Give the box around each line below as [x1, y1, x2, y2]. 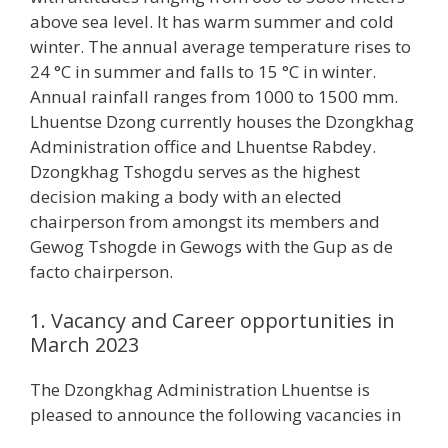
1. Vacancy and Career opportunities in [30, 307, 395, 335]
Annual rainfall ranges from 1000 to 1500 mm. [30, 84, 398, 108]
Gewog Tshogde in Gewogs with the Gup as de [30, 234, 393, 258]
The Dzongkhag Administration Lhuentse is [30, 378, 370, 402]
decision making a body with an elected [30, 184, 342, 208]
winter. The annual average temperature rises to [30, 34, 411, 58]
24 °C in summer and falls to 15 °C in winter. [30, 59, 376, 83]
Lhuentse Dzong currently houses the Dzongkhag [30, 109, 414, 133]
